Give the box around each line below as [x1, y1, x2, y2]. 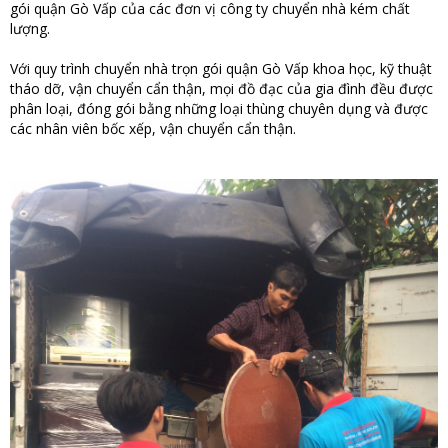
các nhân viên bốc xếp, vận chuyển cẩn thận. [10, 118, 296, 138]
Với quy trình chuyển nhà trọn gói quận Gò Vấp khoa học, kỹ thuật [10, 58, 432, 78]
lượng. [10, 18, 50, 38]
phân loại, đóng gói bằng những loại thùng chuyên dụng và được [10, 98, 428, 118]
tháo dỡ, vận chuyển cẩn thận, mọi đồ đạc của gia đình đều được [10, 78, 433, 98]
